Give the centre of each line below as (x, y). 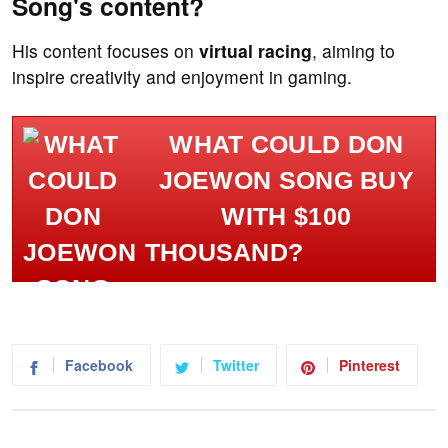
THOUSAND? (224, 253)
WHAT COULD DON (286, 145)
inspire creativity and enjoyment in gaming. (182, 77)
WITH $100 (286, 217)
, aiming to (353, 51)
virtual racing (255, 51)
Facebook (99, 365)
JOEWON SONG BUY (286, 181)
